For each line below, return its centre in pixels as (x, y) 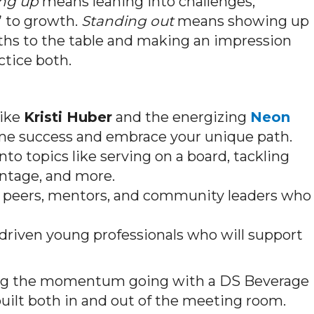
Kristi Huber (68, 117)
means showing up (241, 21)
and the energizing (181, 117)
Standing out (128, 21)
